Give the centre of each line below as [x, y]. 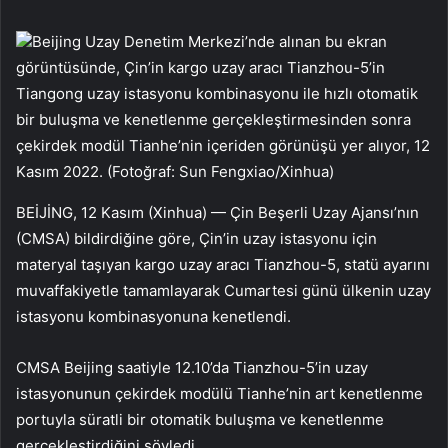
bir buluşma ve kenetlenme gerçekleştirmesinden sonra [213, 120]
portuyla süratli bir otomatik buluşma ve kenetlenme [200, 420]
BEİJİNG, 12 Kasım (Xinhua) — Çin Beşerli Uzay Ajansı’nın [217, 213]
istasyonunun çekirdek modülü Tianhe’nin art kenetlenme [219, 394]
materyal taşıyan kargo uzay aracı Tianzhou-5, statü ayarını [223, 265]
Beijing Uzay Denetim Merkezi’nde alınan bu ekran [209, 42]
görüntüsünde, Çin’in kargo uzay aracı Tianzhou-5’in [200, 68]
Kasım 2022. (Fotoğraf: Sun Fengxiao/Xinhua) [175, 172]
